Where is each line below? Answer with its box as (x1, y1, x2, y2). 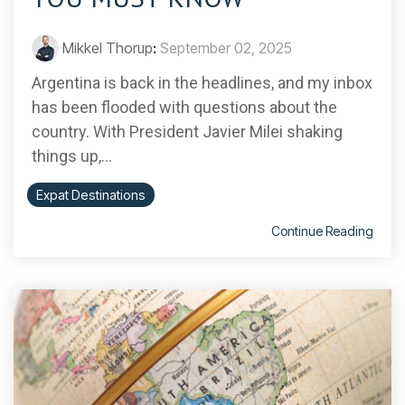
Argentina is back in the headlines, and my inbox (32, 73, 372, 93)
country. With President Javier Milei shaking (32, 122, 343, 142)
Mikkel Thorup (62, 39, 153, 58)
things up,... (32, 146, 112, 166)
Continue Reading (271, 223, 373, 240)
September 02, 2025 (160, 39, 292, 58)
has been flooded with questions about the (32, 98, 337, 118)
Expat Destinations (36, 187, 146, 203)
